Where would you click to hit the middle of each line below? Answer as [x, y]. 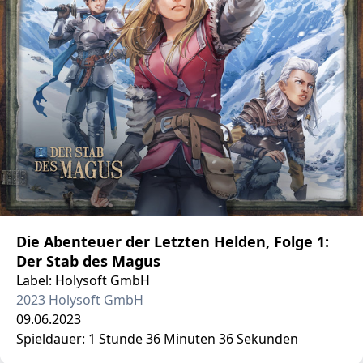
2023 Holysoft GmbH [80, 300]
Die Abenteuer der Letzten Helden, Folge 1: [173, 241]
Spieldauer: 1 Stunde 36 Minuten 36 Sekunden [157, 339]
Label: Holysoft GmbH [83, 280]
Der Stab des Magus [88, 261]
